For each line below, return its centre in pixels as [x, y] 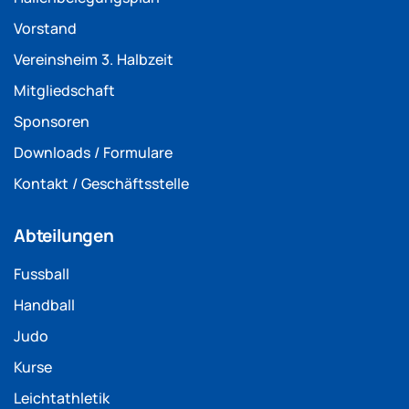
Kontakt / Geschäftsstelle [101, 184]
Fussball [42, 274]
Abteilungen [64, 236]
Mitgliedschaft [64, 91]
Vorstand [45, 29]
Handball [44, 305]
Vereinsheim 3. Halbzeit [94, 60]
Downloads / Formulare [93, 153]
